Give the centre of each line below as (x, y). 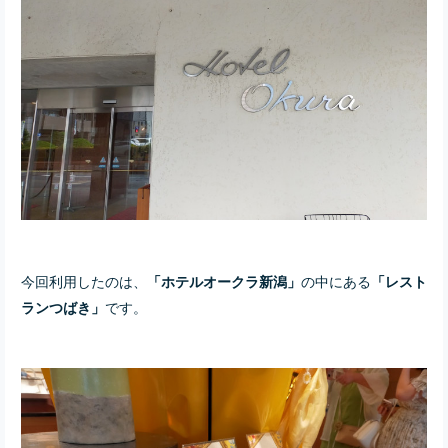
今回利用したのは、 (84, 280)
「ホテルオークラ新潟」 (224, 280)
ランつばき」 (63, 306)
